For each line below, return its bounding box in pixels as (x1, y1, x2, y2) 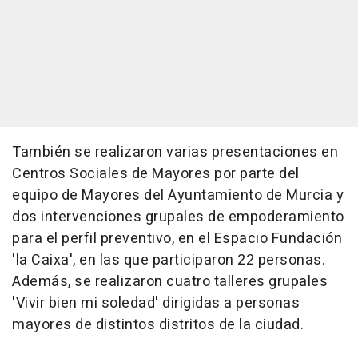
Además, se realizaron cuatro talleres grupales (12, 271, 328, 292)
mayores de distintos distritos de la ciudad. (12, 314, 304, 336)
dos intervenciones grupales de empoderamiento (12, 206, 344, 228)
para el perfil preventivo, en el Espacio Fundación (12, 228, 342, 249)
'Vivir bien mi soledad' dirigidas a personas (12, 292, 300, 314)
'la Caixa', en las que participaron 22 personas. (12, 249, 325, 271)
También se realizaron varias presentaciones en (12, 141, 338, 163)
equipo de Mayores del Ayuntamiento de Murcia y (12, 185, 344, 206)
